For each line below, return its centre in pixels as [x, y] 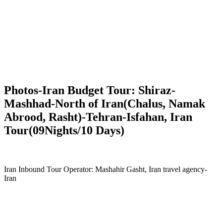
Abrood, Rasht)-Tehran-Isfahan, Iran [98, 117]
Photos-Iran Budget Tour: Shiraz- [90, 90]
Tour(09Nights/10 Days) [64, 130]
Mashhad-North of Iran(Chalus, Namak [105, 103]
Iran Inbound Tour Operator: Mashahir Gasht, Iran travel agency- [106, 169]
